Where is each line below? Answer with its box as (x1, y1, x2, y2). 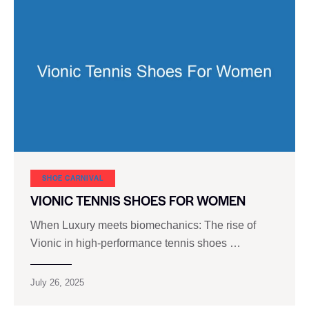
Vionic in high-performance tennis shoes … (30, 237, 241, 250)
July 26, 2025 (30, 277, 84, 288)
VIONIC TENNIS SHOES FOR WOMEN (30, 190, 246, 210)
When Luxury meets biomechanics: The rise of (30, 219, 256, 232)
